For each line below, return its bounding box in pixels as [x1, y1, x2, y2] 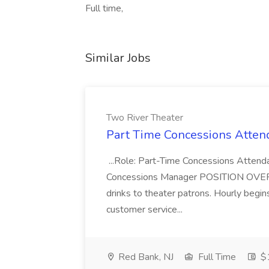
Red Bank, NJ [116, 250, 174, 264]
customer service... [106, 203, 185, 216]
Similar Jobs [85, 50, 151, 66]
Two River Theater [106, 111, 183, 124]
